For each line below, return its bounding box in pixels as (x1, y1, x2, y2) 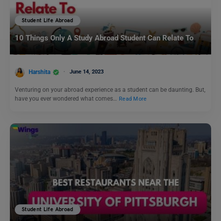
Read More (119, 95, 147, 102)
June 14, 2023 (70, 68, 104, 75)
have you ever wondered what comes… (15, 95, 118, 102)
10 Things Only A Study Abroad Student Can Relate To (15, 34, 193, 43)
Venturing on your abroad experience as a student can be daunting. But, (15, 86, 205, 93)
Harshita (29, 68, 50, 75)
